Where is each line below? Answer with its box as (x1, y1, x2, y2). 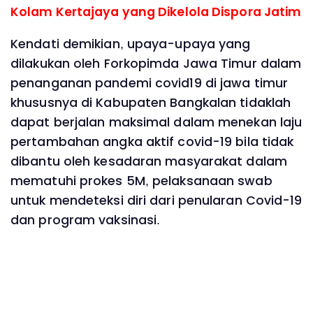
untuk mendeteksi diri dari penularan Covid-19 (10, 191, 303, 209)
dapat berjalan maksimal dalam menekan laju (10, 113, 303, 131)
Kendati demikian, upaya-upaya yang (10, 35, 251, 52)
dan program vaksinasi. (10, 211, 161, 228)
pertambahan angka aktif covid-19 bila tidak (10, 133, 294, 150)
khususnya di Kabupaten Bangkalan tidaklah (10, 94, 291, 111)
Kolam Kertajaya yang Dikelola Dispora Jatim (10, 3, 302, 20)
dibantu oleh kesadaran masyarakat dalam (10, 152, 287, 170)
